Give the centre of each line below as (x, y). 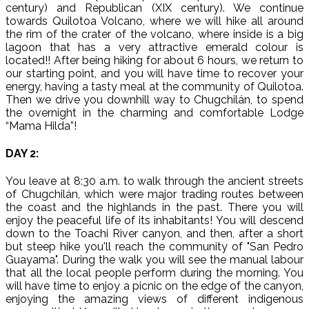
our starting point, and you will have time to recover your (154, 73)
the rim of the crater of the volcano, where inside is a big (154, 34)
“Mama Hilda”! (41, 126)
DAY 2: (22, 153)
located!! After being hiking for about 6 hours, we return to (154, 60)
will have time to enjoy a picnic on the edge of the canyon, (154, 286)
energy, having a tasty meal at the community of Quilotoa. (154, 86)
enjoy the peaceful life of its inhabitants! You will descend (154, 221)
